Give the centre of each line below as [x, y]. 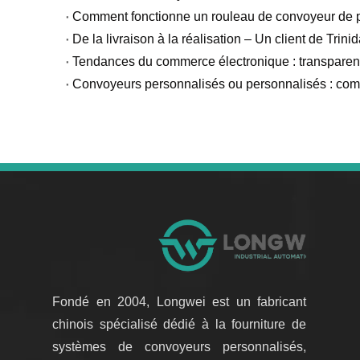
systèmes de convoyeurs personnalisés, [180, 347]
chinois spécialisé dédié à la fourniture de [180, 324]
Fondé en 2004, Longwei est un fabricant [180, 302]
